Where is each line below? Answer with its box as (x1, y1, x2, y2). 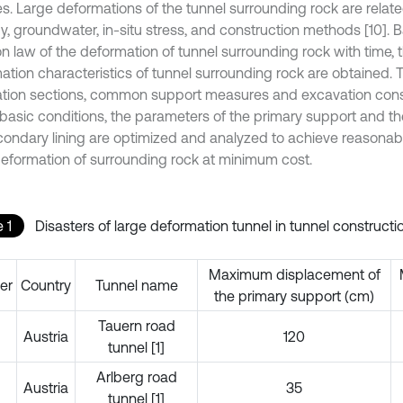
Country (21, 276, 71, 293)
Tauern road (97, 317, 175, 334)
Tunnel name (94, 276, 178, 293)
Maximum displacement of (208, 265, 381, 282)
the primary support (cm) (214, 287, 374, 304)
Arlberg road (95, 368, 177, 385)
